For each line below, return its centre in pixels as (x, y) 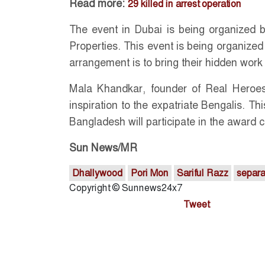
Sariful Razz (203, 173)
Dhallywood (97, 173)
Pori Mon (150, 173)
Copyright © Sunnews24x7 (126, 188)
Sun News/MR (103, 148)
